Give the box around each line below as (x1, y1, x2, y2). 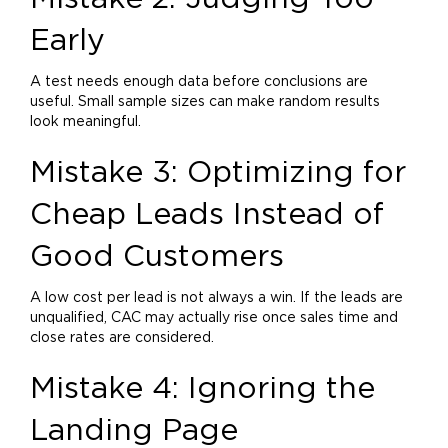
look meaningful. (30, 115, 141, 129)
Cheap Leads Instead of (30, 200, 384, 230)
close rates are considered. (30, 331, 214, 345)
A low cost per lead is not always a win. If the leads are (30, 291, 403, 305)
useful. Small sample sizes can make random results (30, 95, 380, 109)
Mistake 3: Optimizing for (30, 158, 406, 188)
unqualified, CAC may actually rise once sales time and (30, 311, 398, 325)
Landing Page (30, 416, 238, 446)
